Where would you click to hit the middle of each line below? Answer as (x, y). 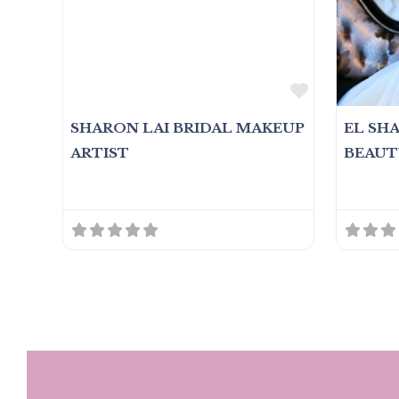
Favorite (342, 90)
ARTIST (100, 153)
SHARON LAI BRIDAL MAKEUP (187, 128)
